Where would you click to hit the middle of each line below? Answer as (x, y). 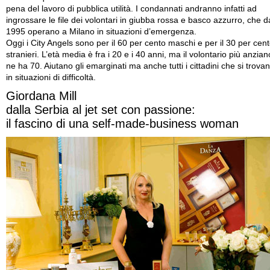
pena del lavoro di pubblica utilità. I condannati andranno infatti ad (131, 9)
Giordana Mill (41, 96)
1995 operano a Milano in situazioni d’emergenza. (101, 32)
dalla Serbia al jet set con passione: (101, 110)
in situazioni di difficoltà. (51, 77)
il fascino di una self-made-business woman (122, 124)
